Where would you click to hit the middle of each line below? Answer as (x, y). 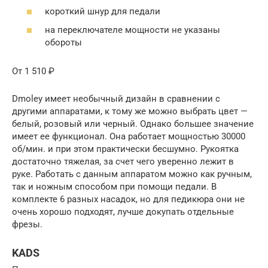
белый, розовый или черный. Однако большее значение (133, 124)
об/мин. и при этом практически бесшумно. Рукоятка (125, 149)
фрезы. (27, 224)
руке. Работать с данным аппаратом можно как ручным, (132, 174)
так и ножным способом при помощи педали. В (114, 187)
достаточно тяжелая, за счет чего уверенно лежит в (123, 162)
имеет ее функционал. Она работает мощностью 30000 (129, 136)
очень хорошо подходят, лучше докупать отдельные (123, 212)
